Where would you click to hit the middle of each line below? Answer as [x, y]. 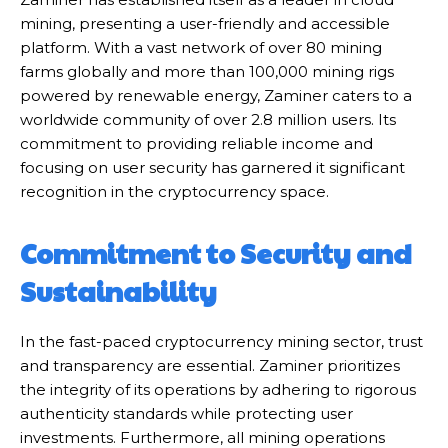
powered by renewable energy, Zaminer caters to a [216, 95]
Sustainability [118, 290]
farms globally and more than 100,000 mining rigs [207, 71]
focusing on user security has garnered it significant [212, 167]
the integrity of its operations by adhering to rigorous [218, 389]
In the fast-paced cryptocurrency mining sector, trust [221, 341]
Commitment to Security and [216, 252]
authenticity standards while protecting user [186, 413]
